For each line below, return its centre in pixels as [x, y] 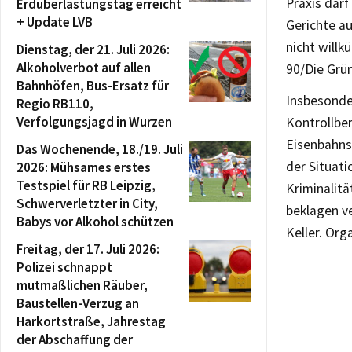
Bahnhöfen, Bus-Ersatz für [93, 86]
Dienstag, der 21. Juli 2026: [93, 49]
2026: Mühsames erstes [84, 167]
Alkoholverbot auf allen [84, 68]
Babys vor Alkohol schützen [95, 222]
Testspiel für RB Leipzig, [86, 185]
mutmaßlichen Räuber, [82, 285]
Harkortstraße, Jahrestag [91, 321]
